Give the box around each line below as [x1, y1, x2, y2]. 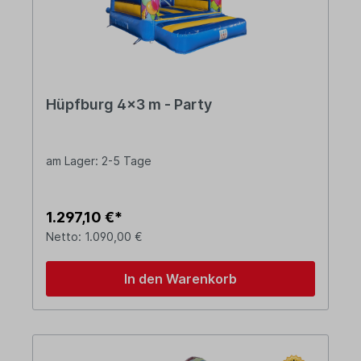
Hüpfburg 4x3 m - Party [46, 96, 212, 114]
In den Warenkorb [124, 271, 237, 288]
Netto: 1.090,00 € [46, 230, 143, 244]
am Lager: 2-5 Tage [46, 154, 151, 168]
